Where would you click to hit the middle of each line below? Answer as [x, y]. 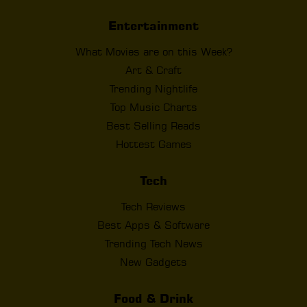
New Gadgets [153, 262]
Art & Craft [153, 70]
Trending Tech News [153, 243]
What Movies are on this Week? [153, 51]
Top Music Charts [153, 107]
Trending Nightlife [153, 88]
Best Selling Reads [153, 125]
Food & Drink [153, 298]
